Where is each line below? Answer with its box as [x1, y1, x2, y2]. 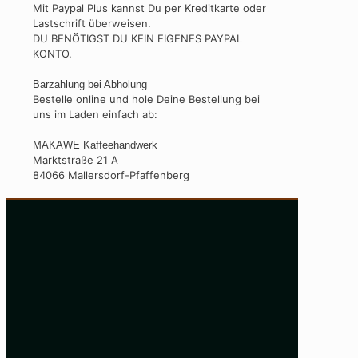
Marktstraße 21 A [33, 153, 118, 167]
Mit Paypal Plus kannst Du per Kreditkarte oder [33, 2, 266, 15]
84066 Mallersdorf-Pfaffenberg [33, 169, 189, 182]
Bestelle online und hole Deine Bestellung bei [33, 93, 260, 106]
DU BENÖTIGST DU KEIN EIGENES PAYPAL [33, 32, 242, 46]
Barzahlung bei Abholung [33, 78, 147, 91]
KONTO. [33, 47, 72, 61]
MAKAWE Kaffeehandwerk [33, 139, 157, 152]
